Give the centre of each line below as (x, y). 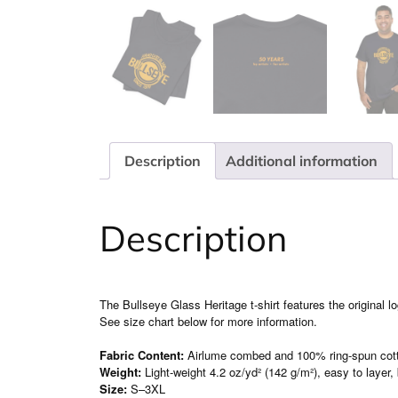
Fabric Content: (142, 354)
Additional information (302, 161)
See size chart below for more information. (208, 321)
